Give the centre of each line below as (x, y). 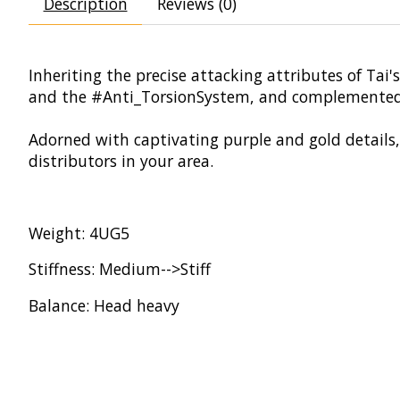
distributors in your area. (121, 160)
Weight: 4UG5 (79, 233)
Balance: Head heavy (104, 305)
